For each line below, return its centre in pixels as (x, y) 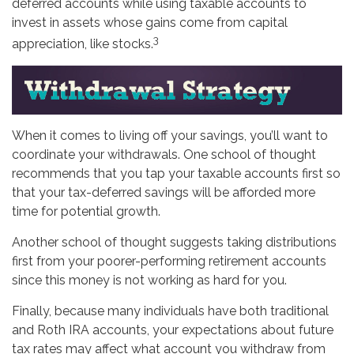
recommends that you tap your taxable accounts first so (176, 173)
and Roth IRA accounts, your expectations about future (173, 330)
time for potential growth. (86, 211)
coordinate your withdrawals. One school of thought (164, 154)
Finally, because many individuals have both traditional (170, 311)
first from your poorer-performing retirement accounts (169, 261)
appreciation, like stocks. (83, 44)
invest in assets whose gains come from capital (150, 23)
